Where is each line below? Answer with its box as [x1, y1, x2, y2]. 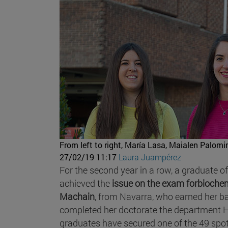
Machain [60, 190, 95, 203]
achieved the [60, 177, 112, 189]
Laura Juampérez [119, 151, 181, 162]
